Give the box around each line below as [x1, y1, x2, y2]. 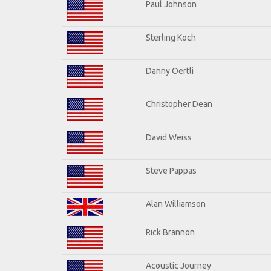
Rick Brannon [146, 227, 195, 237]
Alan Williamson [146, 198, 206, 209]
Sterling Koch [146, 32, 196, 42]
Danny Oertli [146, 65, 194, 76]
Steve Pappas [146, 165, 197, 175]
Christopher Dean [146, 99, 212, 109]
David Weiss [146, 132, 192, 142]
